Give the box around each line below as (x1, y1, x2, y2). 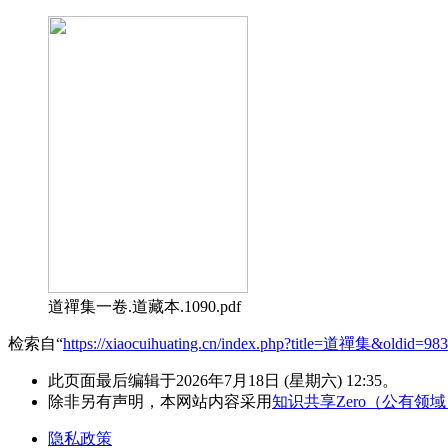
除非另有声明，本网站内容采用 (48, 392, 272, 410)
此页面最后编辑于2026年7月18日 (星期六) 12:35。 (48, 371, 398, 389)
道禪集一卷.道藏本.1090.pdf (48, 297, 241, 315)
